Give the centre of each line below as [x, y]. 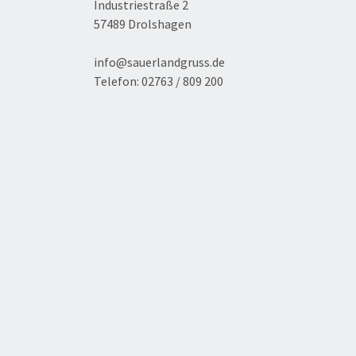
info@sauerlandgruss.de [159, 62]
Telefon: [118, 81]
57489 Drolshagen [143, 24]
